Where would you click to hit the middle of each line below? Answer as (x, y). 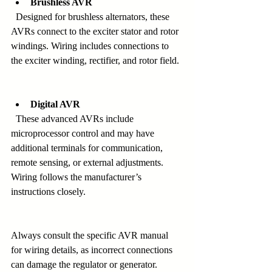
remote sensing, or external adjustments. (88, 163)
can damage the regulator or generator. (84, 265)
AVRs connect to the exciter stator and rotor (96, 32)
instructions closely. (48, 192)
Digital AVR (55, 104)
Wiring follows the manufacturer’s (77, 177)
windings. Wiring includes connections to (91, 46)
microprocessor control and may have (84, 134)
